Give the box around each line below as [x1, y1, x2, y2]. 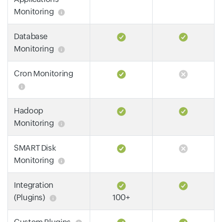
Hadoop [14, 106, 43, 115]
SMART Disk [14, 143, 56, 153]
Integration [14, 180, 54, 190]
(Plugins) [14, 193, 45, 202]
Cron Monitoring [14, 69, 73, 78]
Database [14, 32, 48, 41]
